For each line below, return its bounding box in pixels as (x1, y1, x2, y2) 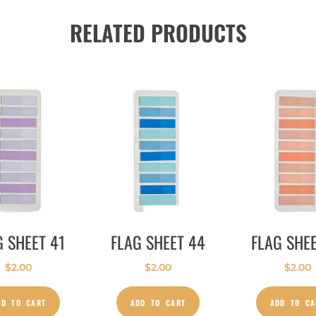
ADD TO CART (130, 297, 186, 309)
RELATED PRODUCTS (69, 16, 247, 49)
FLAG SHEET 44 (110, 229, 205, 255)
